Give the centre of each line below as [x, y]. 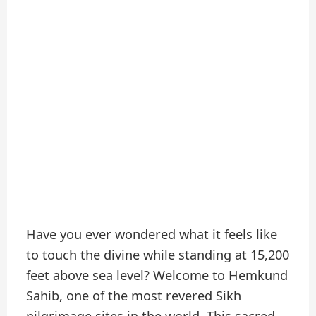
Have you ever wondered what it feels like [152, 235]
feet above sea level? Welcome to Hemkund [157, 275]
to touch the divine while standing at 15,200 [158, 255]
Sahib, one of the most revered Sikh [134, 296]
